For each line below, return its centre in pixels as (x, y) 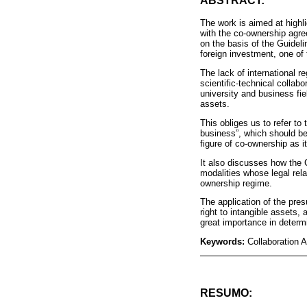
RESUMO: (226, 293)
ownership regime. (236, 183)
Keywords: (224, 242)
